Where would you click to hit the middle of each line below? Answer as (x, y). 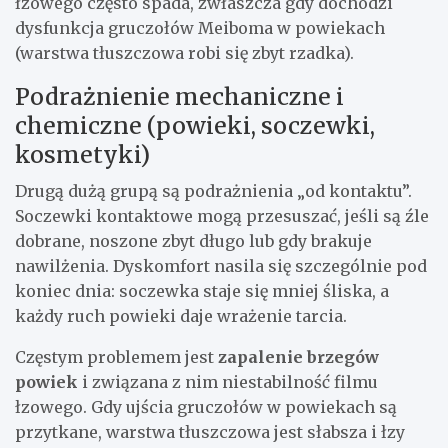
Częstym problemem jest (116, 357)
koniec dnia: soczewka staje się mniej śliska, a (202, 291)
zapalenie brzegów (298, 357)
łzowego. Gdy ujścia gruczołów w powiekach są (206, 407)
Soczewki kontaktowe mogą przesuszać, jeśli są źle (222, 216)
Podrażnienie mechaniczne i (179, 97)
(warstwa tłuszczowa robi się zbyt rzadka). (184, 53)
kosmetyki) (82, 155)
